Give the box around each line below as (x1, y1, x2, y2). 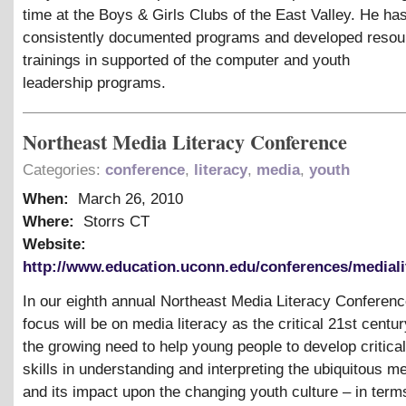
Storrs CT (79, 212, 150, 230)
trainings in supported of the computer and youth (23, 51, 350, 69)
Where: (23, 212, 79, 230)
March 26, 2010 (78, 189, 183, 208)
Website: (23, 235, 91, 253)
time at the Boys (23, 5, 138, 24)
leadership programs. (23, 73, 166, 92)
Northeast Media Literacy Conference (23, 126, 347, 157)
